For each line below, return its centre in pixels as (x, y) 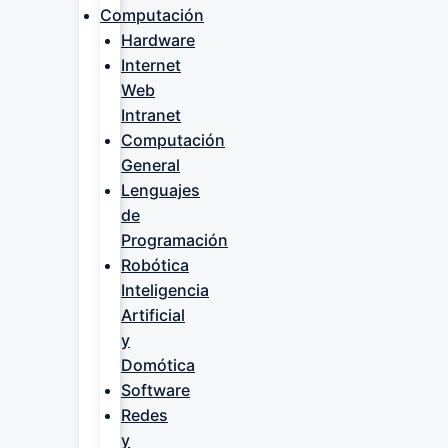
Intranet (151, 115)
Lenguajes (160, 190)
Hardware (158, 40)
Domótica (158, 365)
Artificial (153, 315)
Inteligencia (165, 290)
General (150, 165)
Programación (174, 240)
